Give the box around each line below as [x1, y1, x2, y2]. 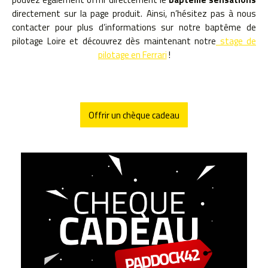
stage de [216, 33, 256, 48]
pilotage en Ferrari [98, 47, 167, 62]
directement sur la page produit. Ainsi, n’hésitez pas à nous [12, 6, 256, 20]
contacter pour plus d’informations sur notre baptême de [12, 20, 256, 34]
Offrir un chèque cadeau [89, 108, 179, 122]
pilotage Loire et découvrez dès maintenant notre [12, 33, 216, 48]
